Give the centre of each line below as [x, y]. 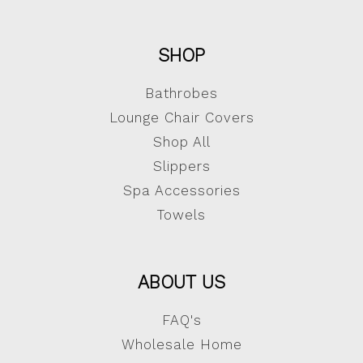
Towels [181, 215]
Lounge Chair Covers [181, 118]
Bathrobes [181, 94]
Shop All [181, 142]
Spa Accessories [181, 191]
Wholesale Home [181, 345]
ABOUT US [181, 282]
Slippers [181, 167]
